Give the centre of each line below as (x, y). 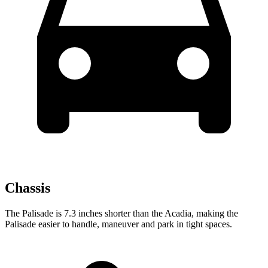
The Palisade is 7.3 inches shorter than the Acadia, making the (121, 213)
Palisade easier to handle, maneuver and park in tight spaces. (118, 224)
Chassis (28, 188)
